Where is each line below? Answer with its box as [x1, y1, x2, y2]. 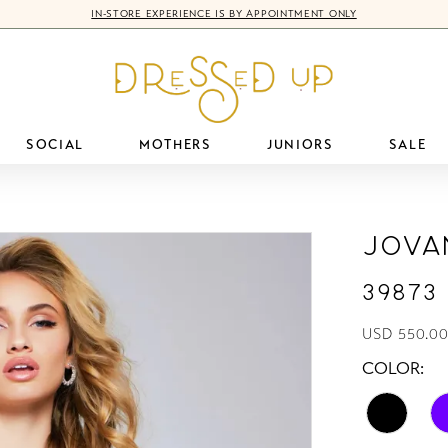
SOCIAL [25, 136, 84, 153]
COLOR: [362, 357, 425, 379]
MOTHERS [139, 136, 212, 153]
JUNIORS [266, 136, 334, 153]
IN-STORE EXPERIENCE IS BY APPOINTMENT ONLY [91, 8, 357, 20]
